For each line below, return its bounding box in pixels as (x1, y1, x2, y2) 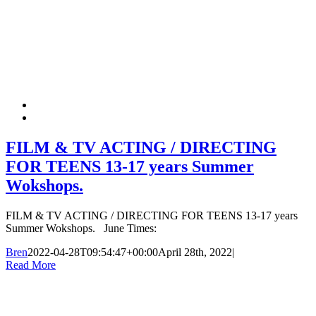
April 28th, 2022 (158, 246, 232, 259)
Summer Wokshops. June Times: (6, 222, 157, 235)
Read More (6, 259, 56, 272)
